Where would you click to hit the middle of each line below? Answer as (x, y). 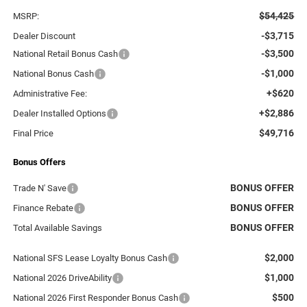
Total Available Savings (57, 228)
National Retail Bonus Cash (65, 54)
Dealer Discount (44, 36)
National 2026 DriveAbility (62, 278)
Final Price (33, 134)
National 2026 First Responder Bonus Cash (95, 298)
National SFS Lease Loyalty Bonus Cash (90, 258)
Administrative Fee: (50, 94)
